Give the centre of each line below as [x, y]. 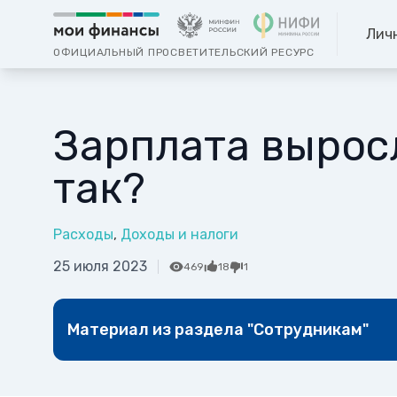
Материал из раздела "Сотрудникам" [218, 329]
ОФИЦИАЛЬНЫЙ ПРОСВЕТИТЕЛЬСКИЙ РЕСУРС [184, 53]
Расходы [83, 235]
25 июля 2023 [100, 267]
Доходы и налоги [179, 235]
